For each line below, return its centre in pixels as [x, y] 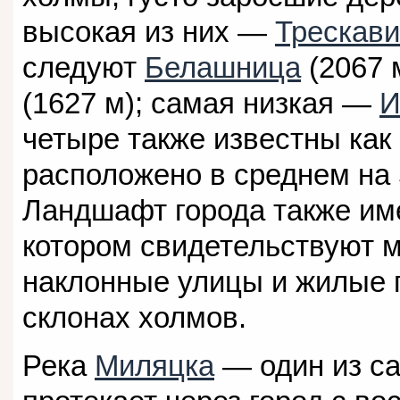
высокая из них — [149, 32]
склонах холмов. [134, 318]
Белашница [223, 68]
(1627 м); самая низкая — [201, 104]
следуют [83, 68]
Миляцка [154, 365]
